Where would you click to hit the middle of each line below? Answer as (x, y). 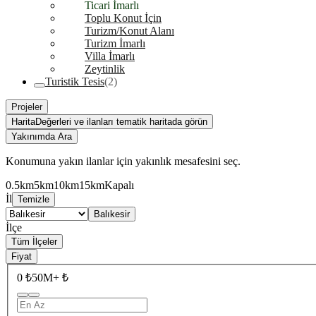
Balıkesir (112, 214)
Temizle (34, 199)
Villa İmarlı (110, 56)
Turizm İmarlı (115, 43)
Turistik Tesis (75, 81)
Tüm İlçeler (34, 242)
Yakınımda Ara (42, 136)
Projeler (27, 107)
